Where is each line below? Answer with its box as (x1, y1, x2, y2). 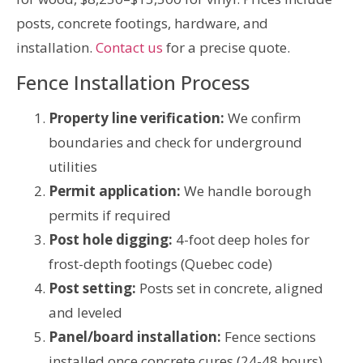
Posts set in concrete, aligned (136, 278, 323, 297)
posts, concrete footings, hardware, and (16, 14, 268, 33)
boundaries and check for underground (49, 132, 302, 152)
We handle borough (181, 181, 311, 200)
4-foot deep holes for (173, 229, 310, 249)
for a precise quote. (163, 38, 290, 58)
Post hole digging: (49, 229, 173, 249)
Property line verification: (49, 108, 224, 127)
